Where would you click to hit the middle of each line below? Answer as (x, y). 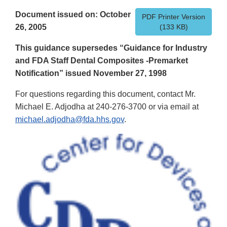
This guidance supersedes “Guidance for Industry (111, 48)
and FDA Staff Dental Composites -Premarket (102, 61)
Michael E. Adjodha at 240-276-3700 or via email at (107, 107)
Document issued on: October (73, 15)
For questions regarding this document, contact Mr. (105, 94)
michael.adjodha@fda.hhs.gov (70, 120)
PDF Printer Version (174, 17)
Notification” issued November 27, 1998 (91, 73)
